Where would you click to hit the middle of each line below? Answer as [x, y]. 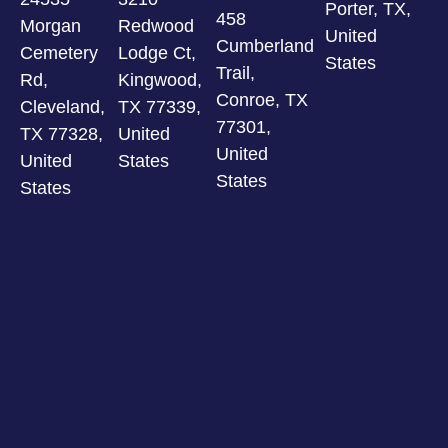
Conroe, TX [262, 100]
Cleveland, [62, 107]
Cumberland [265, 46]
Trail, [236, 73]
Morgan [50, 26]
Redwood [156, 26]
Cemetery [59, 53]
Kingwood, [160, 80]
